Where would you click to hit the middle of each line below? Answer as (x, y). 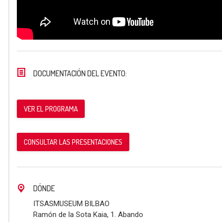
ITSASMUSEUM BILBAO (71, 203)
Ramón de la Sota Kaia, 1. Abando (88, 214)
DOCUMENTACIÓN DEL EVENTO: (80, 73)
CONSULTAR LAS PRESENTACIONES (73, 142)
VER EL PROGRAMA (51, 109)
